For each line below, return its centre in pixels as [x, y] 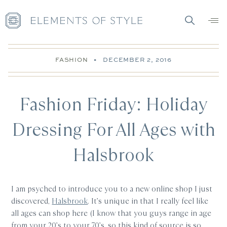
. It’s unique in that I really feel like [148, 201]
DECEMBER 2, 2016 [137, 60]
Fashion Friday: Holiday [113, 104]
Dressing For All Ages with [113, 130]
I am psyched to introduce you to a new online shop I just [112, 189]
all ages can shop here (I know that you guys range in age [111, 213]
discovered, [32, 201]
